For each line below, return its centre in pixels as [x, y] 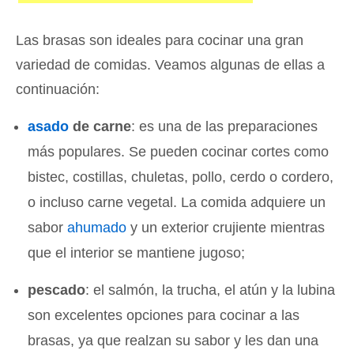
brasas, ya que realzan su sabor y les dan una [173, 341]
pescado [57, 290]
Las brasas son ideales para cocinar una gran [160, 41]
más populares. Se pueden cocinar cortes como [179, 152]
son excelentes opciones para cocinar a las [164, 316]
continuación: [58, 90]
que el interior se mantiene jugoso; [137, 253]
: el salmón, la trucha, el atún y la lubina [211, 290]
